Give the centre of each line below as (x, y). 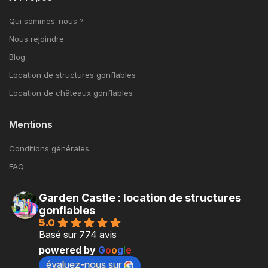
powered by (68, 250)
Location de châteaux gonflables (71, 93)
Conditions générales (49, 149)
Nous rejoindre (36, 39)
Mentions (31, 125)
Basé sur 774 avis (78, 235)
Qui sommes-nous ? (46, 21)
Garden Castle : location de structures (140, 198)
